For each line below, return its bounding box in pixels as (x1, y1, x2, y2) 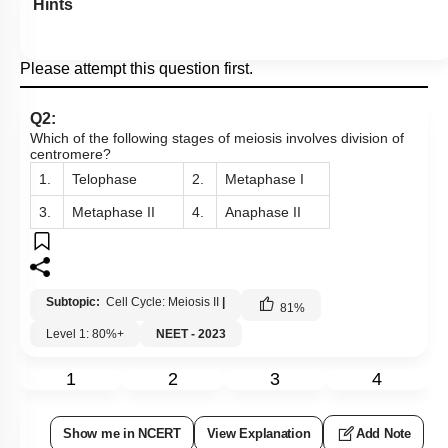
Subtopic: (46, 295, 103, 309)
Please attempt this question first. (20, 60, 253, 77)
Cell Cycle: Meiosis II (106, 295, 219, 309)
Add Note (356, 426, 411, 441)
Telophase (72, 171, 141, 187)
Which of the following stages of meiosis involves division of (30, 130, 404, 146)
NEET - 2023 (156, 327, 226, 341)
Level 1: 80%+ (46, 327, 124, 341)
